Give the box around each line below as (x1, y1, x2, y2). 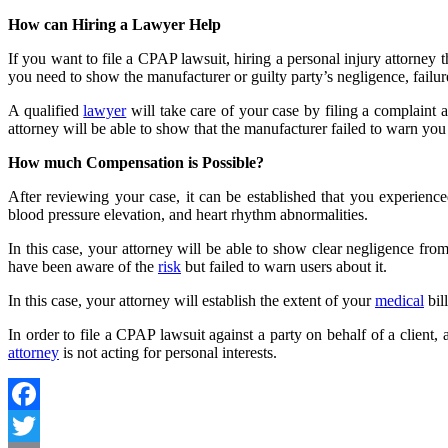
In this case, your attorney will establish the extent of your (8, 292, 375, 309)
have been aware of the (8, 258, 158, 275)
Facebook (8, 417, 70, 434)
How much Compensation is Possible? (8, 154, 264, 171)
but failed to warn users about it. (181, 258, 387, 275)
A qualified (8, 102, 84, 119)
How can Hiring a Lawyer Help (8, 16, 221, 33)
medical (375, 292, 424, 309)
